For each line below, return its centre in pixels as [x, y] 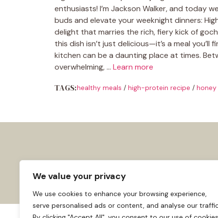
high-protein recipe [159, 88]
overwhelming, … [84, 67]
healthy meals [99, 88]
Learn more [133, 67]
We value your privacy [79, 176]
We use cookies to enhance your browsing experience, [120, 194]
